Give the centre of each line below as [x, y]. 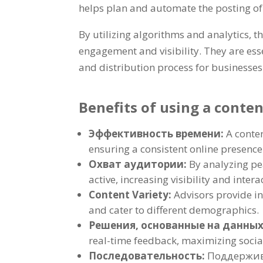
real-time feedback [133, 240]
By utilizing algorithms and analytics [164, 34]
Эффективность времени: [158, 133]
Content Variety [129, 194]
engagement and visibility [139, 50]
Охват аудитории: [139, 164]
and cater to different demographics [173, 210]
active [102, 179]
